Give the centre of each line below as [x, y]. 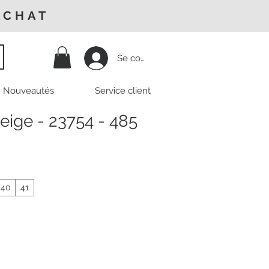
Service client [123, 91]
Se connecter [145, 58]
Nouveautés [29, 91]
